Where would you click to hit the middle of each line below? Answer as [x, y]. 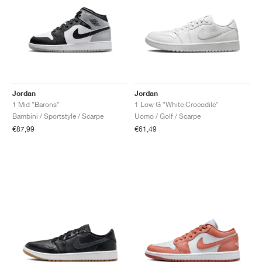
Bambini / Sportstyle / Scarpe [58, 116]
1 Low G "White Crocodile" [177, 105]
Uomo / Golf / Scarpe [168, 116]
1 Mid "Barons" [36, 105]
